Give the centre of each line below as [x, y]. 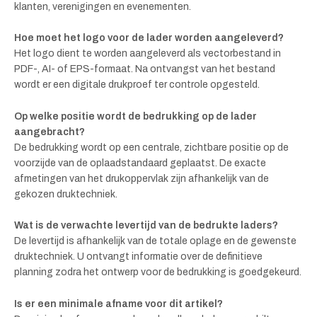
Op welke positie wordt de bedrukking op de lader [136, 116]
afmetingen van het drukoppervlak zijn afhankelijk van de [142, 178]
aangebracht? [50, 132]
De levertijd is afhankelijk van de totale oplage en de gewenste [155, 241]
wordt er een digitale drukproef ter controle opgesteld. [137, 85]
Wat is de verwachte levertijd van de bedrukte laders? [146, 226]
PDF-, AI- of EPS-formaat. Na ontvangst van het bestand [145, 69]
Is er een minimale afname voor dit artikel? [119, 304]
